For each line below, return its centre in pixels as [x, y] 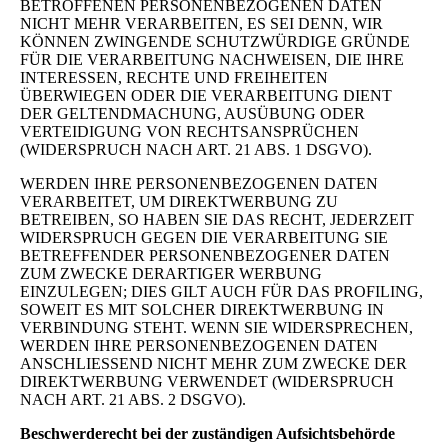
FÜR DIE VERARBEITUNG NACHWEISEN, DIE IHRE [212, 59]
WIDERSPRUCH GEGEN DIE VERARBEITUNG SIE [204, 237]
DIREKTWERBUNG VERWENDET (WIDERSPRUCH [207, 381]
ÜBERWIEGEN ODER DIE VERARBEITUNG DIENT [206, 95]
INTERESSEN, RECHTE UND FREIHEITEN [174, 77]
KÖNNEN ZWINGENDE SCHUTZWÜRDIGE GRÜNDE [215, 41]
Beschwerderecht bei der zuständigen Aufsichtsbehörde [207, 433]
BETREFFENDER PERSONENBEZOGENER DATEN [205, 255]
